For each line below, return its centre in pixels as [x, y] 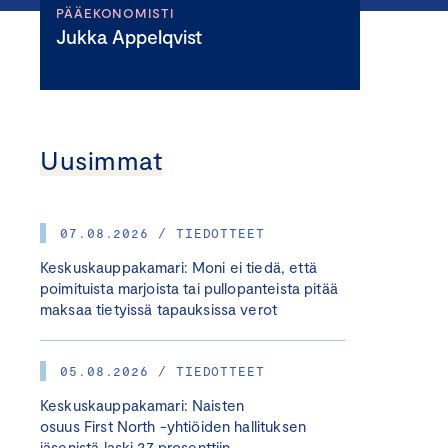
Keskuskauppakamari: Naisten [142, 405]
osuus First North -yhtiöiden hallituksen [173, 426]
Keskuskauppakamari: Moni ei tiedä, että [178, 267]
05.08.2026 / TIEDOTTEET [162, 371]
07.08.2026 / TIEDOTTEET [162, 233]
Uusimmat [101, 159]
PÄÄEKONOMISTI [115, 13]
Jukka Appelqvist [134, 36]
